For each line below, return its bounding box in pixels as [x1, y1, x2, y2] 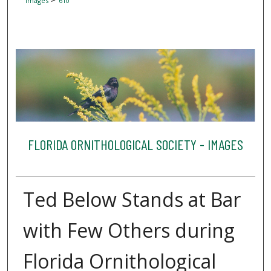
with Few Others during [22, 217, 235, 244]
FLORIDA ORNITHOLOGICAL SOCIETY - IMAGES [27, 135, 243, 153]
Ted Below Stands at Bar [22, 186, 241, 213]
